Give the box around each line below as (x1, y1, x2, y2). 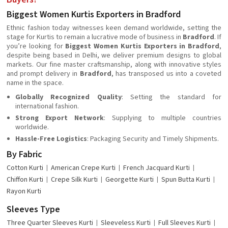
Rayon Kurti (7, 186, 41, 197)
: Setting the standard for (121, 92, 222, 103)
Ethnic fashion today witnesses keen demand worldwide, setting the (7, 23, 221, 34)
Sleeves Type (7, 203, 60, 216)
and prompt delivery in (7, 69, 80, 79)
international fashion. (15, 101, 79, 112)
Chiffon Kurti (7, 175, 43, 185)
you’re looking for (7, 41, 66, 52)
